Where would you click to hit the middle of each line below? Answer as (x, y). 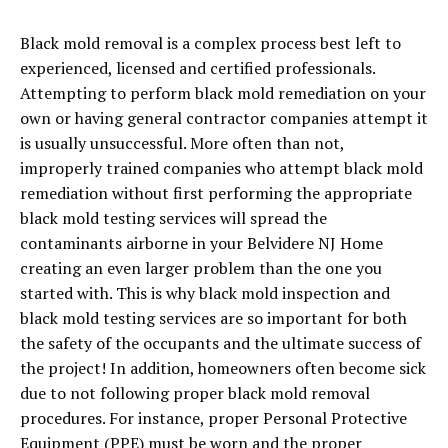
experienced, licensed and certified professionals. (197, 68)
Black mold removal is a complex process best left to (210, 43)
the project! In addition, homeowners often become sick (223, 368)
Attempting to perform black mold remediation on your (223, 93)
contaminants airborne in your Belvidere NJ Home (201, 243)
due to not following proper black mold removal (195, 393)
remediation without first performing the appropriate (216, 193)
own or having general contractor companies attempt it (224, 118)
